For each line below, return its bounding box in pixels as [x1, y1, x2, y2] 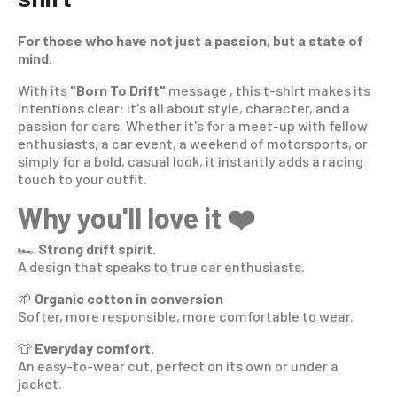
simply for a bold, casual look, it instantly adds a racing [18, 152, 363, 170]
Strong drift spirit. [38, 240, 156, 258]
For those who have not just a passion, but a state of [18, 32, 363, 50]
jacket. [18, 375, 62, 393]
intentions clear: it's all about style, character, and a [18, 99, 350, 117]
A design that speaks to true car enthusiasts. [18, 258, 305, 276]
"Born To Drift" [70, 82, 166, 99]
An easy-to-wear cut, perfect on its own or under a [18, 357, 339, 375]
